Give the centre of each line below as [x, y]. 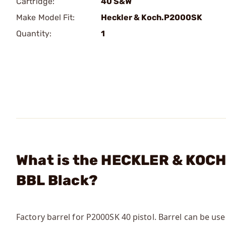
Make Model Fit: [46, 17]
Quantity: [34, 34]
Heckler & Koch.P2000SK [152, 17]
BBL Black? [57, 180]
